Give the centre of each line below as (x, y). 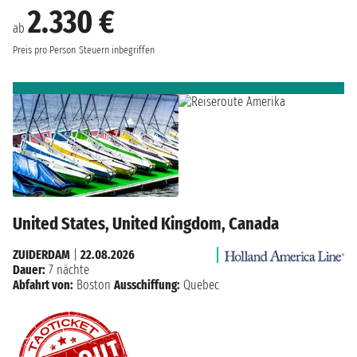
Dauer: (29, 270)
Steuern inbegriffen (117, 50)
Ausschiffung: (147, 285)
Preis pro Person (44, 50)
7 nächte (67, 270)
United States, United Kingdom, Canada (146, 224)
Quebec (200, 285)
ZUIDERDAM (41, 255)
